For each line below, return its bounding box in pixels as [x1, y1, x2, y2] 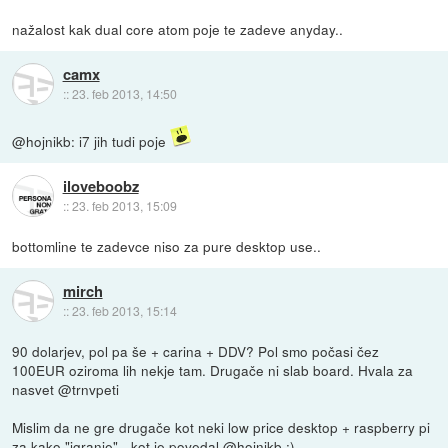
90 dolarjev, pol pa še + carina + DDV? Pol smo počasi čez [12, 340, 380, 361]
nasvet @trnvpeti [12, 378, 120, 399]
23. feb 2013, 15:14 [71, 302, 177, 320]
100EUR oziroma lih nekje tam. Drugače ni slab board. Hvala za [12, 359, 414, 380]
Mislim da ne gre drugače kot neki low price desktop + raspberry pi [12, 416, 431, 437]
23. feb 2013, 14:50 [71, 85, 177, 103]
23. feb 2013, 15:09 [71, 197, 177, 215]
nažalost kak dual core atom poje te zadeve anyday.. [12, 18, 344, 39]
